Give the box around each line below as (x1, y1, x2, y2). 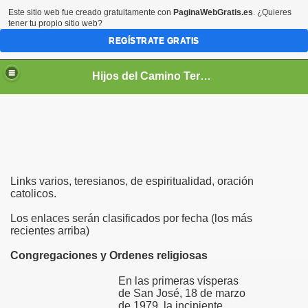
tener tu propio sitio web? (8, 19, 102, 28)
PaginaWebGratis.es (173, 8, 253, 17)
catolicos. (10, 188, 56, 199)
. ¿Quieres (253, 8, 291, 17)
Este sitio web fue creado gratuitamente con (8, 8, 173, 17)
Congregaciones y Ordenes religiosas (10, 250, 208, 261)
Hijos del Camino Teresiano (200, 69, 212, 82)
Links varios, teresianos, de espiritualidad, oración (10, 175, 254, 187)
